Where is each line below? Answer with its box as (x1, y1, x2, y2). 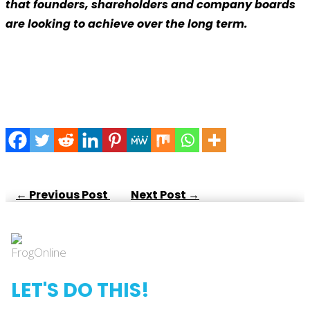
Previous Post (29, 187, 108, 203)
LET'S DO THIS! (11, 276, 149, 304)
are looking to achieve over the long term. (6, 16, 248, 33)
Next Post (131, 187, 186, 203)
